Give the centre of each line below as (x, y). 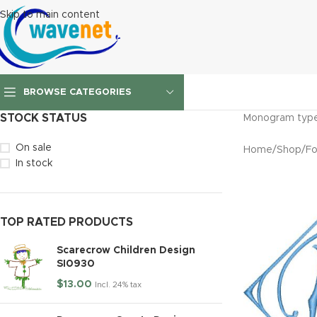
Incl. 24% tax (118, 285)
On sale (34, 148)
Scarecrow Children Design (126, 250)
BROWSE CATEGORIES (77, 92)
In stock (34, 163)
